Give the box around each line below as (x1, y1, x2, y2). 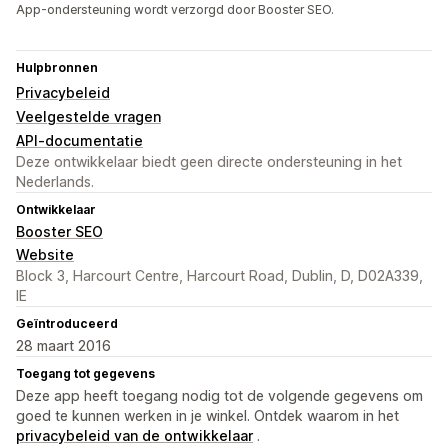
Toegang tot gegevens (16, 366, 155, 382)
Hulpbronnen (16, 60, 98, 76)
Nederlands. (16, 173, 94, 191)
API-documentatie (16, 132, 143, 150)
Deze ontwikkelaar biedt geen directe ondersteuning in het (16, 153, 402, 171)
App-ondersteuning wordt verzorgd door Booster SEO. (16, 2, 334, 18)
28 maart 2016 (16, 337, 111, 355)
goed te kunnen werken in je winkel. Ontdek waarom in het (16, 407, 399, 425)
